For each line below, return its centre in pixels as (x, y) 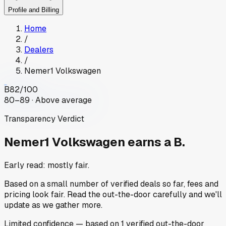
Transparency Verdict (44, 119)
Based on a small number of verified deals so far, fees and (111, 184)
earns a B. (156, 142)
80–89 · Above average (48, 100)
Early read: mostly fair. (47, 165)
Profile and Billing (34, 10)
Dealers (39, 50)
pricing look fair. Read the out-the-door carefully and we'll (113, 194)
